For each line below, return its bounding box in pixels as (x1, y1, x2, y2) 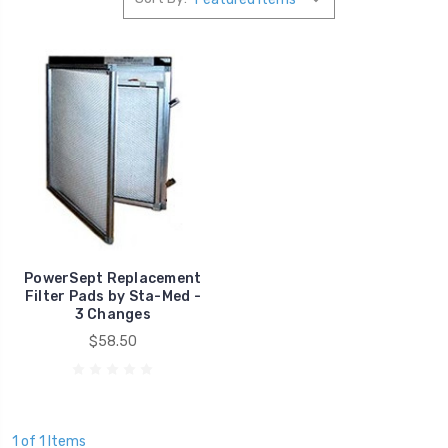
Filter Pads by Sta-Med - (24, 288, 201, 306)
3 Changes (74, 306, 151, 324)
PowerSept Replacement (24, 270, 202, 288)
